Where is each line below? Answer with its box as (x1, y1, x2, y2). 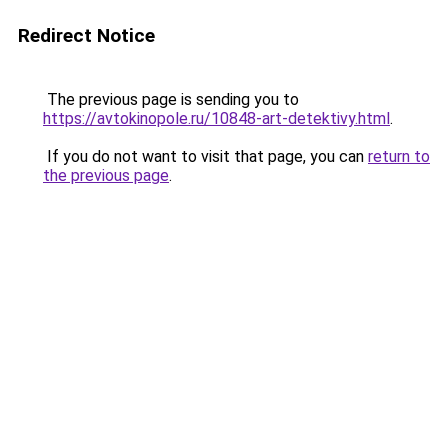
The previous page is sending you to (43, 90, 299, 109)
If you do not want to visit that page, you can (43, 147, 368, 166)
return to (368, 147, 430, 166)
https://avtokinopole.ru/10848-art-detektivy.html (43, 109, 390, 128)
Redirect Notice (18, 24, 155, 47)
